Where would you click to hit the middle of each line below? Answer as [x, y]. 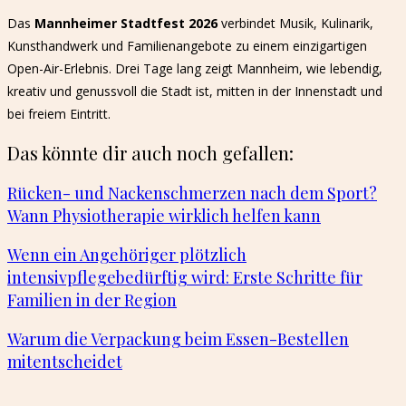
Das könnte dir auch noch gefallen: [150, 152]
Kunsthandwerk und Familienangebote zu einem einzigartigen [187, 46]
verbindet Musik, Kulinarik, [295, 24]
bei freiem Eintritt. [59, 114]
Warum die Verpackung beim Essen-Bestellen [178, 338]
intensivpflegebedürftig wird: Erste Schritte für [185, 277]
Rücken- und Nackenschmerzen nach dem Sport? [192, 193]
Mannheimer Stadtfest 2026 [126, 24]
